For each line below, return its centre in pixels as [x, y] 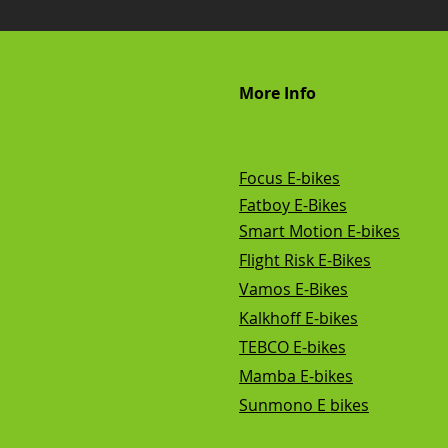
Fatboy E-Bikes [293, 205]
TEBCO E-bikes [292, 347]
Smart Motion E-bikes [319, 231]
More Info [277, 93]
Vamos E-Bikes [293, 289]
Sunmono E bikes [304, 405]
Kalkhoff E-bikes [298, 318]
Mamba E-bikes [296, 376]
